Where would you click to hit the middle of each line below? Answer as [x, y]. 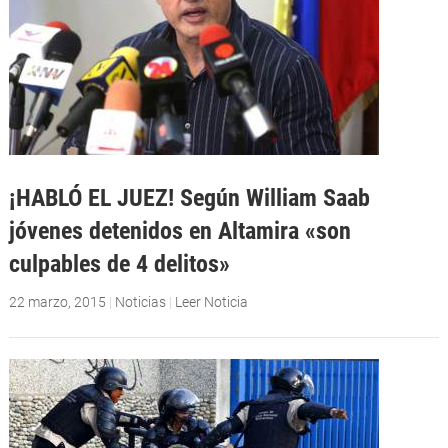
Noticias [140, 301]
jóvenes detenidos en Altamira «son [179, 230]
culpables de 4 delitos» [119, 263]
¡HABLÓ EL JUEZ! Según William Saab [189, 197]
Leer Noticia [211, 301]
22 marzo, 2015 [57, 301]
